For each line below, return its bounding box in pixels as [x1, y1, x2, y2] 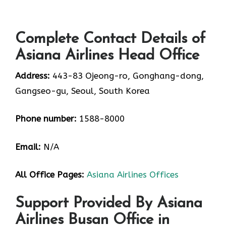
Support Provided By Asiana [15, 195, 202, 211]
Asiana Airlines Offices [87, 169, 179, 180]
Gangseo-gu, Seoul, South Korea [15, 85, 150, 96]
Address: [15, 70, 50, 81]
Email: [15, 141, 41, 152]
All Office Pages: [15, 169, 84, 180]
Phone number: [15, 114, 77, 124]
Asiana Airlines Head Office [15, 47, 199, 64]
